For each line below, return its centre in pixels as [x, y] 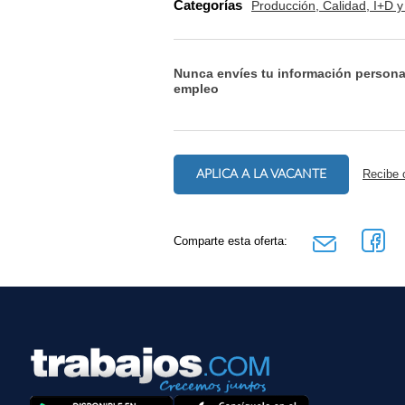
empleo [196, 88]
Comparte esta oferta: [231, 240]
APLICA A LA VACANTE [261, 174]
